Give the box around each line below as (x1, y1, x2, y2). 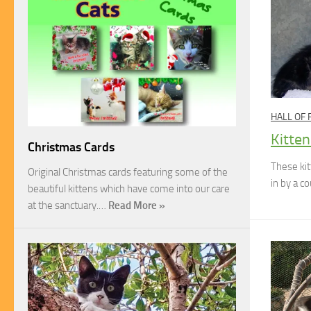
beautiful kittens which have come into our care (28, 182, 230, 195)
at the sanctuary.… (28, 199, 108, 212)
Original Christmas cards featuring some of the (28, 165, 228, 178)
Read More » (108, 199, 165, 212)
